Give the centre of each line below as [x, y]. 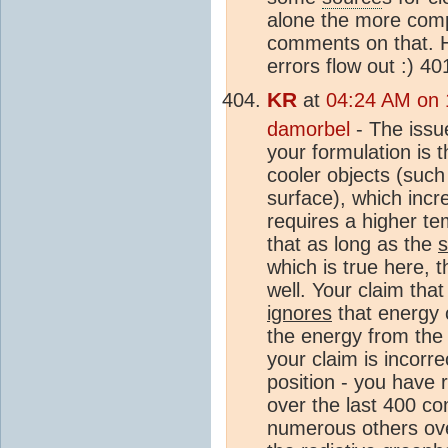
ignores [299, 312]
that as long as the [352, 243]
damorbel [308, 128]
